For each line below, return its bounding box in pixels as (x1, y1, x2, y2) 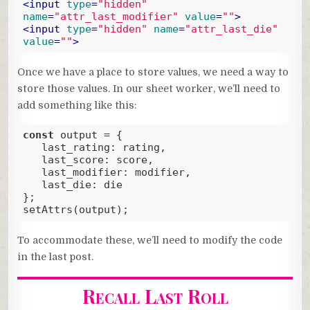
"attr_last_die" (184, 23, 278, 36)
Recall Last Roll (82, 282, 228, 309)
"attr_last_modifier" (53, 10, 179, 24)
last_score (41, 154, 104, 167)
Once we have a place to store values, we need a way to (17, 66, 289, 77)
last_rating (41, 141, 110, 154)
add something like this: (17, 99, 138, 111)
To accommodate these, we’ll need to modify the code (17, 234, 283, 246)
